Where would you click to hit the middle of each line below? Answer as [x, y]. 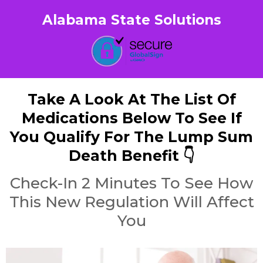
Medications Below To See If [131, 118]
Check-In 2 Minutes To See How [131, 183]
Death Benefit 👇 [131, 156]
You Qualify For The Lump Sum [131, 137]
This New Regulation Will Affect [131, 202]
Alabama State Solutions [131, 20]
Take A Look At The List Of [131, 99]
